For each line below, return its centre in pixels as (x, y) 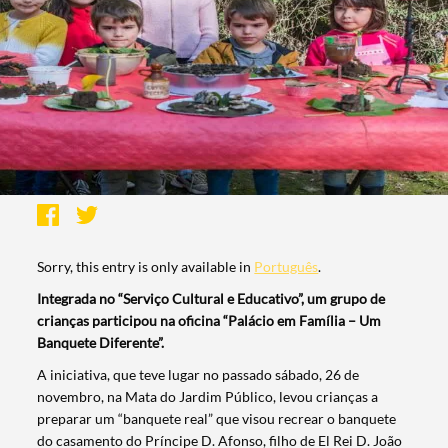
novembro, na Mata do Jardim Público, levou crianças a (208, 397)
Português (286, 267)
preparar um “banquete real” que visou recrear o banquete (217, 419)
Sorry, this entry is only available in (146, 267)
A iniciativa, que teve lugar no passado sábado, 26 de (198, 375)
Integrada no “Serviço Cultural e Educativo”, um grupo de (211, 299)
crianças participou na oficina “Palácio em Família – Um (209, 321)
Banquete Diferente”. (101, 343)
